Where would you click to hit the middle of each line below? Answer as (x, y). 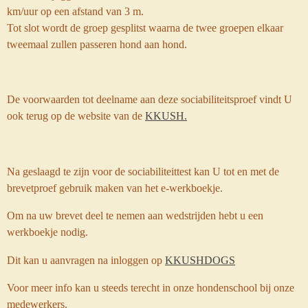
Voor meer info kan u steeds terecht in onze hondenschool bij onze (151, 288)
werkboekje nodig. (47, 232)
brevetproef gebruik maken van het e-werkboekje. (115, 188)
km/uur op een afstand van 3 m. (75, 11)
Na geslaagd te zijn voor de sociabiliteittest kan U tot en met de (143, 172)
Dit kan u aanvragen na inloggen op (85, 260)
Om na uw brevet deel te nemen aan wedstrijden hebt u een (135, 216)
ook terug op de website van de (76, 116)
